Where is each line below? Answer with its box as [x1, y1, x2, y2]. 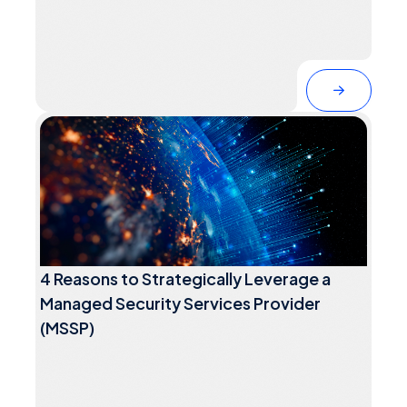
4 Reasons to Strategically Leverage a [40, 268, 332, 290]
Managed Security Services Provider [40, 293, 322, 314]
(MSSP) [40, 317, 95, 339]
